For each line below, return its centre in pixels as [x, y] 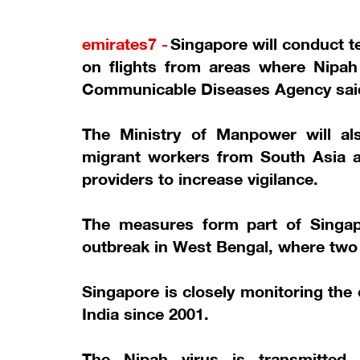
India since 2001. [145, 311]
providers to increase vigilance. [200, 176]
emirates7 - [125, 41]
